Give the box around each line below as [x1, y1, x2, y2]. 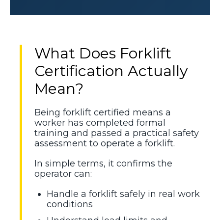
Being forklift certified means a [34, 107, 171, 118]
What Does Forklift [34, 44, 171, 62]
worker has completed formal [34, 117, 165, 128]
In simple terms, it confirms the [34, 158, 172, 169]
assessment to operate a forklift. [34, 137, 175, 149]
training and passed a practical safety [34, 127, 199, 138]
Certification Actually [34, 61, 188, 80]
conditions [47, 198, 93, 210]
